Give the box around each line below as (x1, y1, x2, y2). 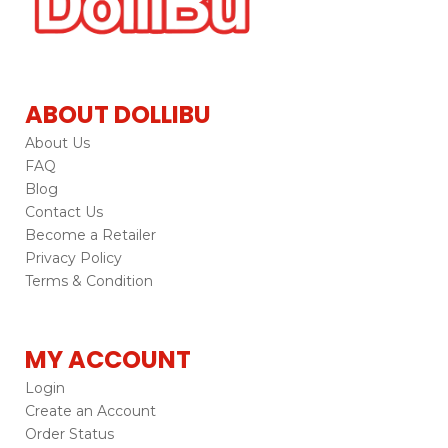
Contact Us (25, 202, 103, 221)
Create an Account (25, 401, 156, 420)
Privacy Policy (25, 248, 122, 267)
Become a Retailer (25, 225, 156, 244)
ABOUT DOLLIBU (25, 97, 211, 131)
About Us (25, 133, 90, 152)
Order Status (25, 424, 114, 443)
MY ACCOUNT (25, 342, 191, 376)
